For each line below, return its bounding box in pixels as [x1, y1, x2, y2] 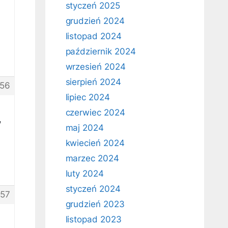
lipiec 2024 [65, 92, 110, 102]
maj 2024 [65, 123, 104, 133]
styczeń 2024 [65, 184, 121, 194]
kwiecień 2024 [65, 138, 125, 148]
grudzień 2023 [65, 199, 125, 209]
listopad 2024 [65, 31, 122, 41]
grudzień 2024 [65, 16, 125, 26]
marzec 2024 [65, 153, 119, 163]
